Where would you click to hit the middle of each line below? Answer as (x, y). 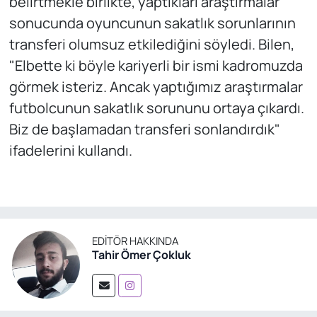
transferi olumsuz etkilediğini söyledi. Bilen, (151, 45)
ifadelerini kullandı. (70, 151)
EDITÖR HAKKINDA (135, 240)
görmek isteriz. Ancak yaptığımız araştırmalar (156, 87)
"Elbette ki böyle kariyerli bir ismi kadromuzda (156, 66)
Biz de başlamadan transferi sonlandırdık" (144, 129)
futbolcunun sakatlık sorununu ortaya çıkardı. (156, 108)
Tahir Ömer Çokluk (142, 254)
